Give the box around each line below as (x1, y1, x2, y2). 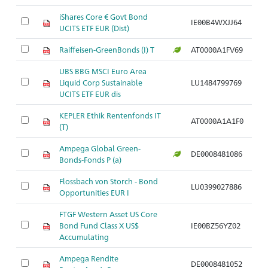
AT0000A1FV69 (191, 44, 243, 54)
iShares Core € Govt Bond (59, 11, 148, 22)
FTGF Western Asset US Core (59, 209, 157, 219)
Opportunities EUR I (59, 187, 129, 197)
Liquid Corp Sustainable (59, 77, 142, 87)
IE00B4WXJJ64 (191, 17, 242, 27)
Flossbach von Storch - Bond (59, 176, 158, 186)
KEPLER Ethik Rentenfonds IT (59, 110, 161, 120)
